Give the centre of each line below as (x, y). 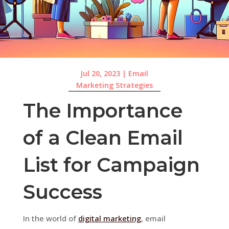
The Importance (102, 110)
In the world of (50, 218)
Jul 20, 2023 (100, 74)
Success (62, 192)
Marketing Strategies (114, 85)
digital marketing (109, 218)
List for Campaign (111, 165)
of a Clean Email (103, 138)
